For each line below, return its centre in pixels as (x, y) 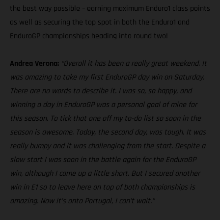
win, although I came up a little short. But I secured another (105, 174)
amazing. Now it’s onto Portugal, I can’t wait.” (82, 201)
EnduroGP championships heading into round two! (89, 36)
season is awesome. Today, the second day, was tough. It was (108, 133)
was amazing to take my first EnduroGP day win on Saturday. (107, 78)
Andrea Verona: (34, 64)
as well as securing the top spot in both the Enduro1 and (100, 23)
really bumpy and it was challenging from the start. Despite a (108, 146)
